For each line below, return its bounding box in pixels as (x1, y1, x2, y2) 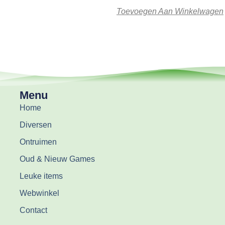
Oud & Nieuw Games (19, 155, 95, 164)
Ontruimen (19, 138, 57, 147)
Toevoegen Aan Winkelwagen (116, 7, 223, 16)
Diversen (19, 121, 52, 130)
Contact (19, 206, 47, 215)
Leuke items (19, 172, 63, 181)
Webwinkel (19, 189, 59, 198)
